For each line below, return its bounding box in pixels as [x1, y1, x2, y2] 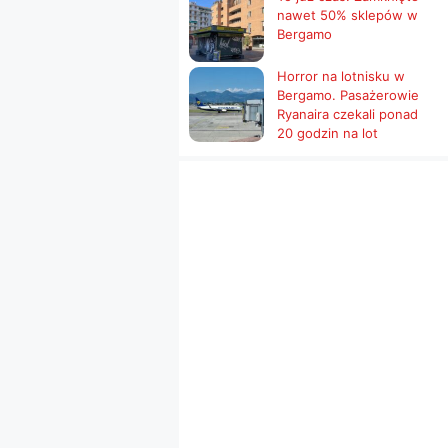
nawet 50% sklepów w [277, 6, 419, 23]
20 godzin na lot [277, 124, 379, 141]
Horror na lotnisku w [277, 67, 406, 84]
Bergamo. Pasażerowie [277, 86, 420, 103]
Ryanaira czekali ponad [277, 105, 419, 122]
